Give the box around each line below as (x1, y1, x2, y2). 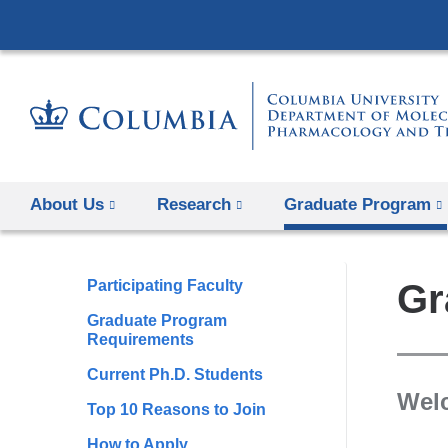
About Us (30, 194, 104, 214)
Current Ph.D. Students (87, 365, 264, 383)
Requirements (87, 330, 195, 348)
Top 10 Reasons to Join (87, 400, 267, 418)
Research (156, 194, 231, 214)
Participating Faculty (87, 276, 244, 294)
